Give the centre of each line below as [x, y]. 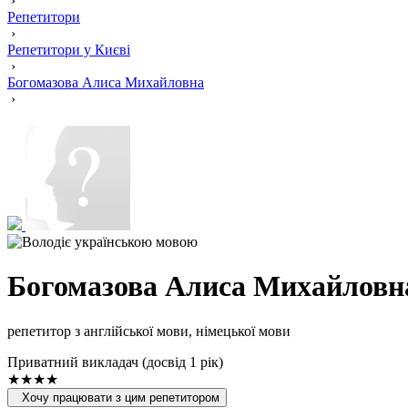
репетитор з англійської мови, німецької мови [149, 331]
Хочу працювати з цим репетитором [121, 397]
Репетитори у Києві [69, 50]
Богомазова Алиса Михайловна [106, 82]
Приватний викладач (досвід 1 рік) [115, 362]
